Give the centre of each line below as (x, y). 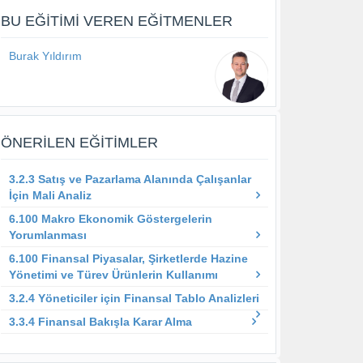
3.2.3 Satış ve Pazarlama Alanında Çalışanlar (130, 179)
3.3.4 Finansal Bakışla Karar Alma (100, 322)
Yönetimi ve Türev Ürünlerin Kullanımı (113, 275)
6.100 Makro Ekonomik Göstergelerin (111, 219)
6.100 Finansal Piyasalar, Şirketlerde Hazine (128, 259)
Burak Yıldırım (45, 56)
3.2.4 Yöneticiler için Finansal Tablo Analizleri (134, 299)
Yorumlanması (48, 235)
